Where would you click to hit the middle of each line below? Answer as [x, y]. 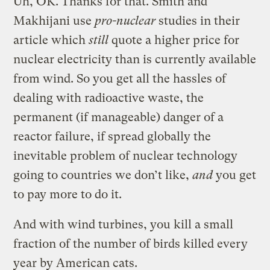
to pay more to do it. [68, 194]
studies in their [198, 20]
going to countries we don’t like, [103, 175]
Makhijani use [54, 20]
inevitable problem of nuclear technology [126, 155]
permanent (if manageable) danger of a [119, 117]
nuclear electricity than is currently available [135, 59]
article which [51, 40]
